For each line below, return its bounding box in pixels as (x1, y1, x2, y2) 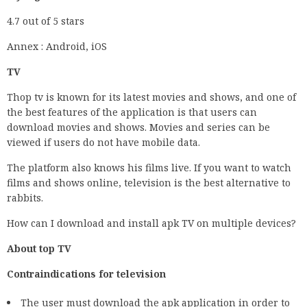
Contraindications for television (7, 267, 166, 280)
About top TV (7, 241, 71, 255)
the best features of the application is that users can (7, 105, 257, 119)
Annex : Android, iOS (7, 39, 107, 53)
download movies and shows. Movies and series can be (7, 120, 270, 134)
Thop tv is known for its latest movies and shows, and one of (7, 90, 296, 103)
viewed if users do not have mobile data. (7, 135, 200, 149)
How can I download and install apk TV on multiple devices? (7, 216, 296, 230)
